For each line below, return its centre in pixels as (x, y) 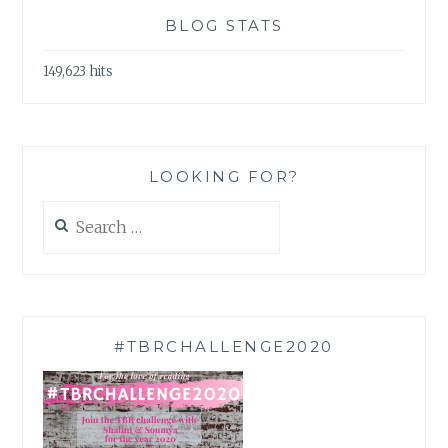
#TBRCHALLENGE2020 (224, 347)
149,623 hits (78, 72)
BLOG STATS (224, 25)
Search (65, 211)
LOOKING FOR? (224, 177)
